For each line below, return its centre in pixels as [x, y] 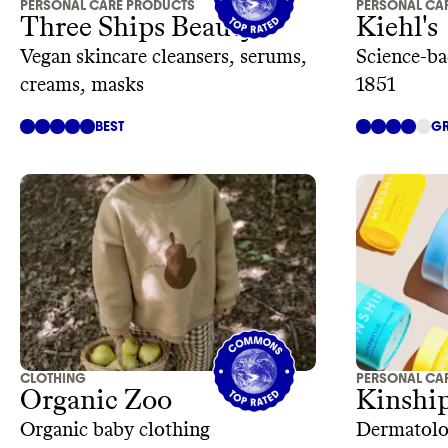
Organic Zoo [96, 401]
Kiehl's [397, 27]
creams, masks [82, 84]
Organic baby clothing [115, 430]
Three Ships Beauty [137, 27]
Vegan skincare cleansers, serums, [163, 56]
